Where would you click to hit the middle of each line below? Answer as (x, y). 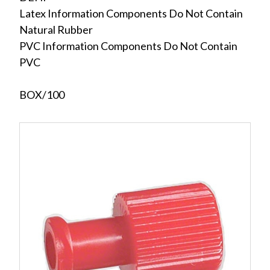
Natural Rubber (56, 30)
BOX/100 (42, 95)
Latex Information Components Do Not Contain (131, 13)
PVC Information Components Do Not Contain (128, 46)
